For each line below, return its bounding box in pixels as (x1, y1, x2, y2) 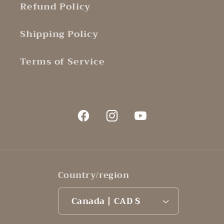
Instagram (104, 113, 156, 130)
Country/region (57, 168, 129, 183)
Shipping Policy (20, 25, 98, 42)
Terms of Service (20, 53, 105, 69)
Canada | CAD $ (134, 193, 140, 208)
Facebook (75, 113, 124, 130)
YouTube (132, 113, 176, 130)
